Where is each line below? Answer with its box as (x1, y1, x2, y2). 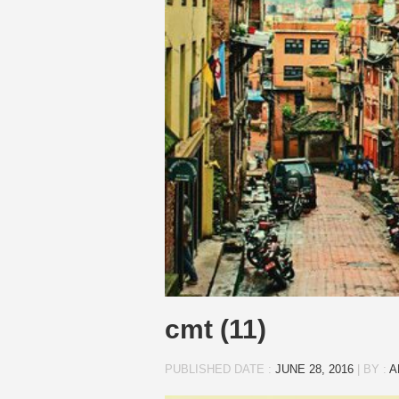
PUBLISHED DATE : (164, 362, 275, 377)
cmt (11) (164, 314, 266, 345)
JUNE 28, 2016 (274, 362, 354, 377)
